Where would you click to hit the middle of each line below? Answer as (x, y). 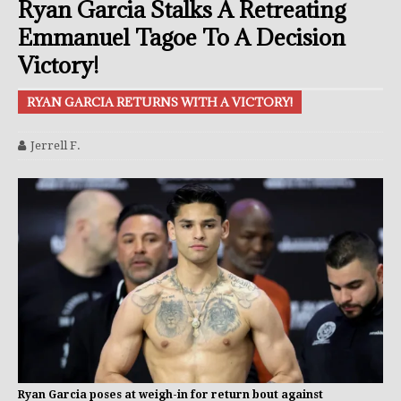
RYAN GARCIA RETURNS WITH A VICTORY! (160, 102)
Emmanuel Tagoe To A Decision (182, 37)
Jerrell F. (55, 145)
